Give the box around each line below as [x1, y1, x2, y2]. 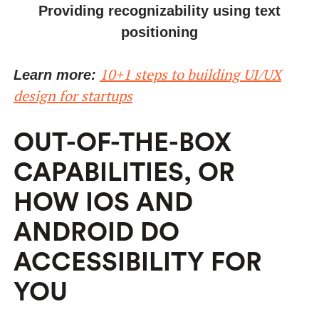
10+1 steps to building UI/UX [99, 64, 281, 84]
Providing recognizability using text [38, 2, 281, 19]
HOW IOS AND [13, 189, 193, 216]
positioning [120, 23, 198, 40]
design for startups [13, 85, 132, 105]
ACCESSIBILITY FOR [13, 249, 262, 276]
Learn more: [13, 66, 96, 83]
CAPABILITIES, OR [13, 159, 235, 186]
